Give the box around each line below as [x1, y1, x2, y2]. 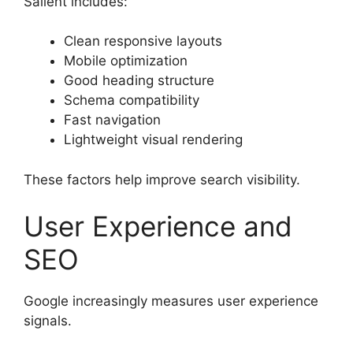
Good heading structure [64, 72, 214, 89]
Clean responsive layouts [64, 33, 222, 50]
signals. [24, 313, 72, 329]
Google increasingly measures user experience [24, 293, 318, 310]
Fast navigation [64, 112, 161, 128]
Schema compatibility [64, 92, 199, 109]
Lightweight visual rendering [64, 132, 243, 148]
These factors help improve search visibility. [24, 171, 300, 188]
